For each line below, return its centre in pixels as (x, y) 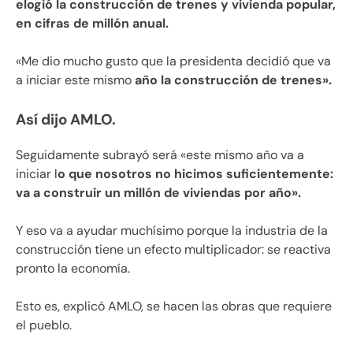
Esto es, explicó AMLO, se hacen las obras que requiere (174, 306)
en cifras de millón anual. (92, 23)
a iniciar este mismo (75, 80)
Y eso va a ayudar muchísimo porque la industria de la (172, 230)
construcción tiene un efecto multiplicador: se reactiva (173, 249)
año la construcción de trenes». (233, 80)
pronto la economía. (73, 268)
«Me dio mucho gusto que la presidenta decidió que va (173, 61)
